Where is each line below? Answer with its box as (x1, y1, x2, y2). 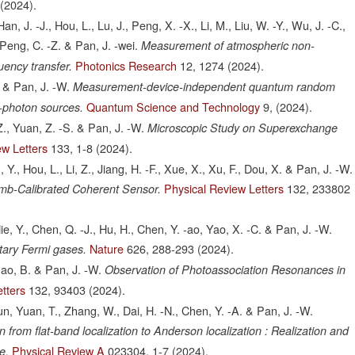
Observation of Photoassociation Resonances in (105, 261, 346, 278)
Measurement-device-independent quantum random (73, 78, 336, 95)
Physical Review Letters (164, 180, 284, 197)
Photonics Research (75, 57, 177, 74)
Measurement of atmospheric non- (141, 37, 315, 54)
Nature (90, 240, 124, 258)
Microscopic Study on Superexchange (147, 120, 338, 136)
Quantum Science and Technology (86, 98, 261, 116)
